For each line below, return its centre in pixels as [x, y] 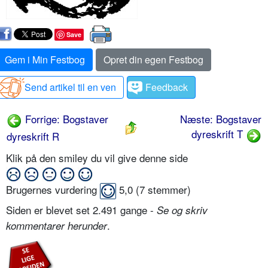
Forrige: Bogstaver [65, 118]
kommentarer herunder [57, 226]
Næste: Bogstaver [221, 118]
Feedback [167, 87]
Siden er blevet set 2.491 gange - [81, 210]
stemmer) [168, 190]
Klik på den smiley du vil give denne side [98, 157]
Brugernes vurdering [53, 190]
